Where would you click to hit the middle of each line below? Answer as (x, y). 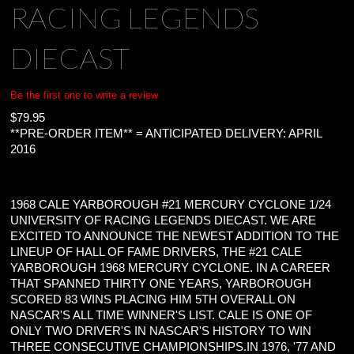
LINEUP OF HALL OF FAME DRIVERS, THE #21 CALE (156, 252)
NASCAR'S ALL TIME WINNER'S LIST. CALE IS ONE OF (162, 315)
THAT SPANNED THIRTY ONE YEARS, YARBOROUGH (161, 284)
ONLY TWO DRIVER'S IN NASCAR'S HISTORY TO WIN (161, 331)
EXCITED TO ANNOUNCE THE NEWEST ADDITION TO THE (175, 236)
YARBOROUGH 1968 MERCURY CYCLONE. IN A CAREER (171, 268)
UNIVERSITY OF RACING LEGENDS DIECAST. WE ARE (164, 220)
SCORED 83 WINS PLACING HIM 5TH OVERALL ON (153, 299)
